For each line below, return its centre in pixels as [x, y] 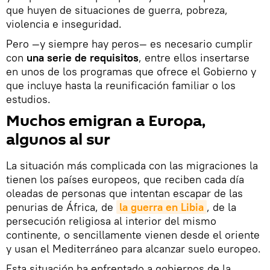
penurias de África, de [61, 207]
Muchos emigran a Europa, [106, 121]
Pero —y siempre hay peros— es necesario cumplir [129, 44]
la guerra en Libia [162, 207]
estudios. [28, 99]
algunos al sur [58, 140]
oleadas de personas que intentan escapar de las [124, 193]
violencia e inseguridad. [64, 24]
